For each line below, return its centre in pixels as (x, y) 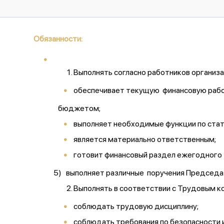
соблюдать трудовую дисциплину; (136, 206)
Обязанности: (58, 39)
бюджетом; (77, 108)
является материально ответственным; (145, 139)
